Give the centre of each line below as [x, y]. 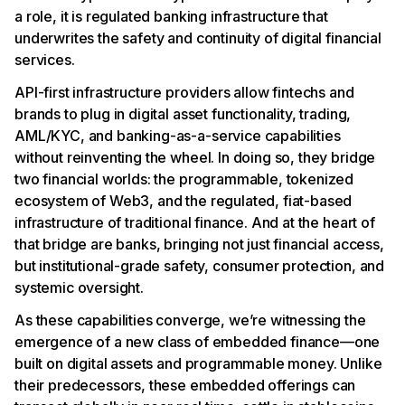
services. [45, 59]
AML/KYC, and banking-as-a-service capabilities [178, 135]
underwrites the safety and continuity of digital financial [198, 38]
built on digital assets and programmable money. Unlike [198, 363]
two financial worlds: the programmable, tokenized [184, 179]
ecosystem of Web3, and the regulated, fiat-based [184, 200]
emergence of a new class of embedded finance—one [198, 341]
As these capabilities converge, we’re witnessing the [190, 320]
